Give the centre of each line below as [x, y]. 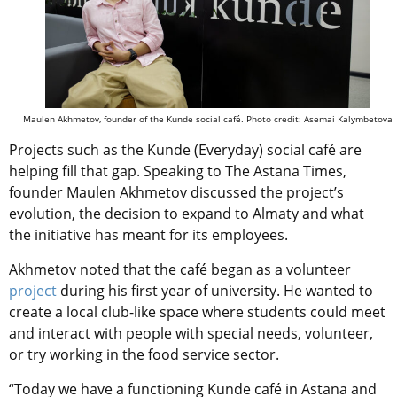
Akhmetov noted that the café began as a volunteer [180, 269]
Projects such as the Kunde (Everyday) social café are [185, 149]
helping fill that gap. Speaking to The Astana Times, [178, 171]
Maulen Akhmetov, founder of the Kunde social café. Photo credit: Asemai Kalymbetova [207, 118]
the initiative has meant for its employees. [148, 234]
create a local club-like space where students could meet [197, 311]
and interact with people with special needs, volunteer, [191, 333]
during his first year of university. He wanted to [215, 290]
